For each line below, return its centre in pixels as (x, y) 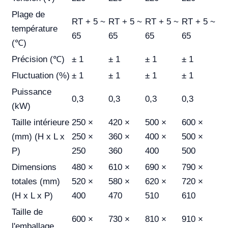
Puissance (32, 92)
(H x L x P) (32, 196)
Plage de (28, 15)
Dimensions (34, 167)
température (35, 29)
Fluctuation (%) (41, 76)
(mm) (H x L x (38, 137)
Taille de (27, 212)
